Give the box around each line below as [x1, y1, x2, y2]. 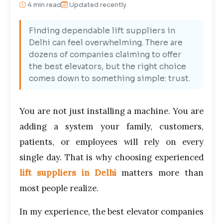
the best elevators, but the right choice [29, 62, 186, 72]
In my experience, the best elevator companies [19, 206, 204, 217]
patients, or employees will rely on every [19, 136, 204, 147]
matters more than [116, 167, 204, 178]
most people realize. [19, 183, 99, 194]
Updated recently [68, 1, 126, 9]
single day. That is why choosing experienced [19, 152, 204, 163]
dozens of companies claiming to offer [29, 50, 181, 60]
